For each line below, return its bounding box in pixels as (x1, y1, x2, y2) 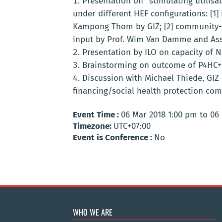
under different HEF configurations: (73, 8, 210, 19)
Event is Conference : (73, 132, 154, 143)
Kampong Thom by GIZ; (73, 21, 164, 32)
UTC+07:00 (113, 121, 151, 132)
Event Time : (73, 110, 121, 120)
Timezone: (73, 121, 113, 132)
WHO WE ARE (73, 206, 112, 219)
